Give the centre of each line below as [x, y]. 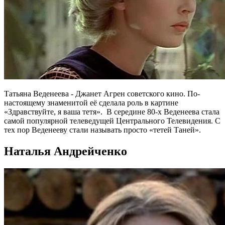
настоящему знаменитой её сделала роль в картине [91, 103]
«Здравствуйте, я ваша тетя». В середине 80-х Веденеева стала [112, 112]
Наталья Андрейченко [66, 151]
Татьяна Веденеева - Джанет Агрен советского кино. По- [102, 94]
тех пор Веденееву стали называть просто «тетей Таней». [102, 130]
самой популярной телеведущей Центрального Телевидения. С [112, 121]
